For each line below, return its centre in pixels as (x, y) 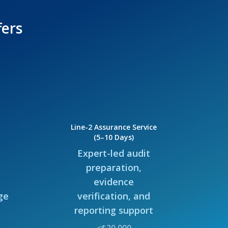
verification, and (114, 196)
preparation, (114, 167)
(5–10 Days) (114, 137)
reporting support (114, 210)
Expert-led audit (114, 153)
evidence (114, 181)
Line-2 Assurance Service (114, 127)
